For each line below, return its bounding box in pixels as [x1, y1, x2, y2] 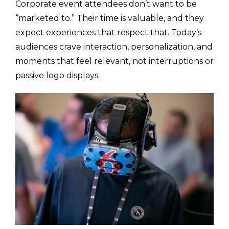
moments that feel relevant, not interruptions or [15, 56, 214, 66]
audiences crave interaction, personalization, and [15, 42, 213, 52]
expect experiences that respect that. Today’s [15, 28, 201, 38]
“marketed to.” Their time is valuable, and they [15, 13, 204, 24]
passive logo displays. [15, 71, 102, 81]
